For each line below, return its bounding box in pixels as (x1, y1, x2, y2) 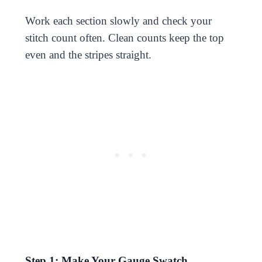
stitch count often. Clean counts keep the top (25, 31, 224, 44)
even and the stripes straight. (25, 48, 151, 61)
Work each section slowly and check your (25, 14, 212, 27)
